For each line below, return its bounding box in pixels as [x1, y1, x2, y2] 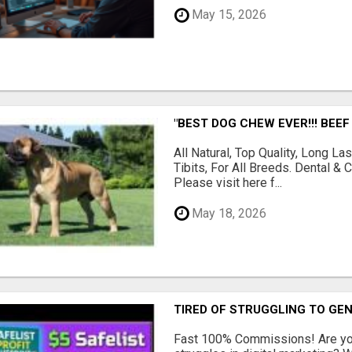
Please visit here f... [174, 175, 283, 191]
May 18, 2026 [189, 205, 267, 221]
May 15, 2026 [189, 7, 267, 23]
